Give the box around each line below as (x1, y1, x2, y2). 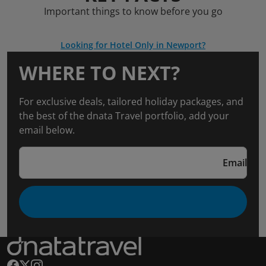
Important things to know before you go (43, 5, 223, 18)
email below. (19, 123, 75, 137)
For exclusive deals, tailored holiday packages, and (19, 95, 243, 108)
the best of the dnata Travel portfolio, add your (19, 109, 229, 122)
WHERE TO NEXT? (19, 60, 180, 85)
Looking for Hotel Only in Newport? (61, 39, 205, 50)
